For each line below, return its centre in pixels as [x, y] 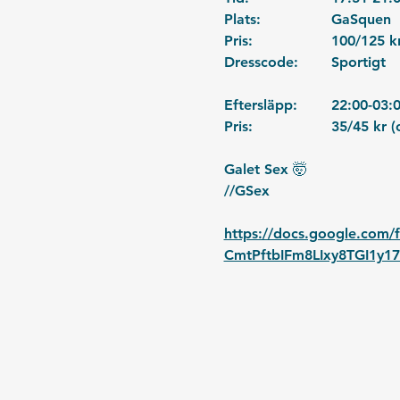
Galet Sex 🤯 [265, 169]
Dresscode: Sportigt [358, 62]
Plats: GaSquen [361, 19]
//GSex [246, 190]
